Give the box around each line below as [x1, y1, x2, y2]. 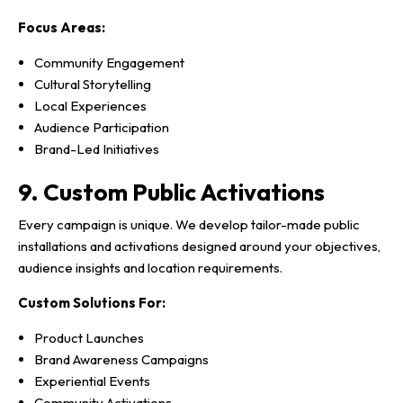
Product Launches [34, 329, 144, 347]
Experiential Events [34, 372, 150, 390]
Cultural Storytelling [34, 75, 151, 93]
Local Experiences [34, 96, 147, 114]
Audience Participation [34, 118, 169, 136]
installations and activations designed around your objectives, [18, 237, 381, 255]
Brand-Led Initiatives [34, 139, 159, 157]
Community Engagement [34, 53, 184, 71]
